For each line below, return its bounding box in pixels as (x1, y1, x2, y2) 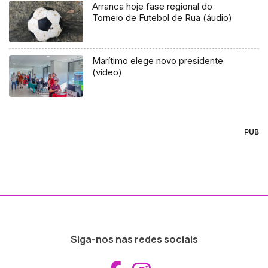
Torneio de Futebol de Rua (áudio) (92, 12, 233, 24)
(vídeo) (92, 66, 123, 78)
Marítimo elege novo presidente (92, 54, 224, 66)
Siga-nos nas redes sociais (70, 232, 198, 246)
